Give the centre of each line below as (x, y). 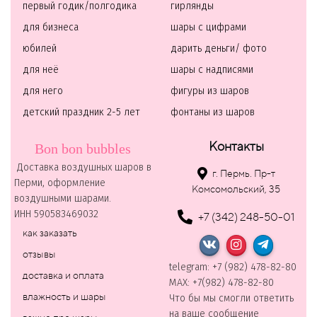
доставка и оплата (63, 276)
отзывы (39, 254)
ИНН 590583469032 (56, 215)
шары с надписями (212, 70)
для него (43, 92)
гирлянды (192, 7)
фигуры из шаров (210, 92)
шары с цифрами (208, 28)
